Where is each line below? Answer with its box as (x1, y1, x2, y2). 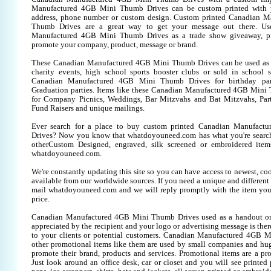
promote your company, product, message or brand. (31, 41, 198, 49)
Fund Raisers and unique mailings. (31, 104, 145, 113)
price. (31, 195, 50, 203)
